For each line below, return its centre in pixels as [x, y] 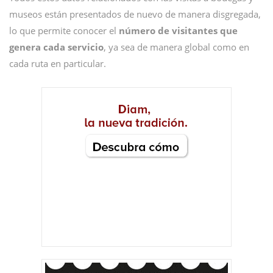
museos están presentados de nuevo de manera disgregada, [135, 14]
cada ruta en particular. [58, 63]
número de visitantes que [178, 30]
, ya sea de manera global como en [176, 47]
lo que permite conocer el [64, 30]
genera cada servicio [56, 47]
